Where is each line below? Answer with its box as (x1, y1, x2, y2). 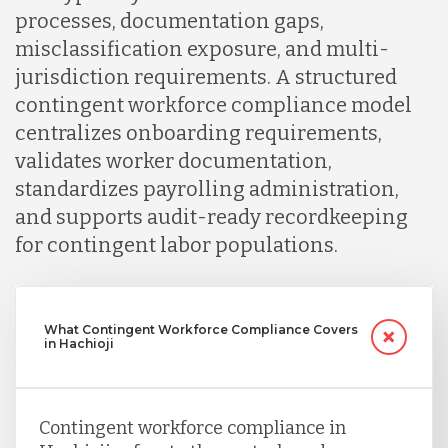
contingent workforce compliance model (15, 93, 412, 118)
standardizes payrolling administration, (15, 177, 399, 202)
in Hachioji (43, 336, 114, 352)
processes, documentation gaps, (15, 9, 324, 34)
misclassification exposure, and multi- (15, 37, 389, 62)
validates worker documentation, (15, 149, 332, 174)
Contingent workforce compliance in (38, 417, 346, 440)
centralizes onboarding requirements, (15, 121, 382, 146)
